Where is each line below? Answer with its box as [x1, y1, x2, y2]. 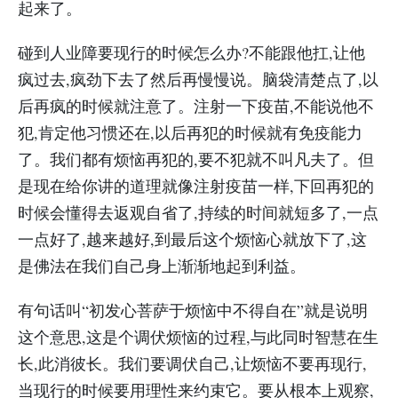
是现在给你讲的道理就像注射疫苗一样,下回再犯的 [18, 175, 374, 196]
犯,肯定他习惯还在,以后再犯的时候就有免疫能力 [18, 122, 362, 143]
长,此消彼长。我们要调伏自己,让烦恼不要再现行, [18, 353, 367, 374]
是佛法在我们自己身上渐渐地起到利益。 [18, 255, 306, 276]
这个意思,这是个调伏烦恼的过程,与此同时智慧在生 [18, 326, 378, 347]
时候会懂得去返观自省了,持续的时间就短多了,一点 [18, 202, 378, 223]
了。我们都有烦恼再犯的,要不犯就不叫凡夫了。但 [18, 148, 374, 170]
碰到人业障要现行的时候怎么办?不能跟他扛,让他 [18, 42, 365, 63]
